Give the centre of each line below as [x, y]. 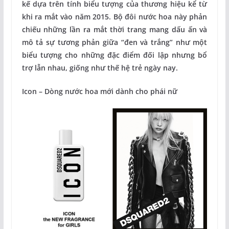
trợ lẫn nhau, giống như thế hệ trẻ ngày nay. [100, 67]
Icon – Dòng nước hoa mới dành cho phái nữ [99, 91]
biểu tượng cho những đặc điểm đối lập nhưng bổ [114, 55]
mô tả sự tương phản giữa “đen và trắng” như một [114, 42]
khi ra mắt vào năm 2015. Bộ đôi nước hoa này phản [114, 16]
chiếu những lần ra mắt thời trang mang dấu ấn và [114, 29]
